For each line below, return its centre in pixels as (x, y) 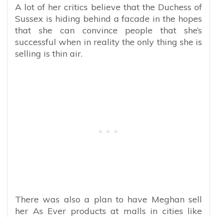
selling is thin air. (49, 53)
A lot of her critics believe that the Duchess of (108, 7)
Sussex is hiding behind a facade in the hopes (108, 18)
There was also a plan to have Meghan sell (108, 199)
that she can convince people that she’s (108, 30)
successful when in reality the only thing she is (108, 42)
